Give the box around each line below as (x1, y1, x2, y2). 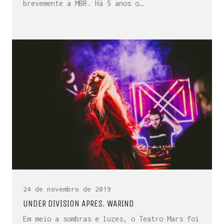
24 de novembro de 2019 (23, 184, 111, 193)
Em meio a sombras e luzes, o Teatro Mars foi (23, 214, 199, 223)
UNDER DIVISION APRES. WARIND (23, 197, 134, 209)
